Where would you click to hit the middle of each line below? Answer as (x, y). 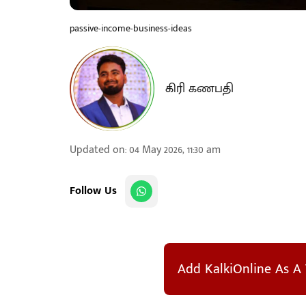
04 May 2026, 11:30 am (175, 150)
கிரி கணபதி (199, 89)
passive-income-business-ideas (131, 28)
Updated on (97, 150)
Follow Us (93, 191)
